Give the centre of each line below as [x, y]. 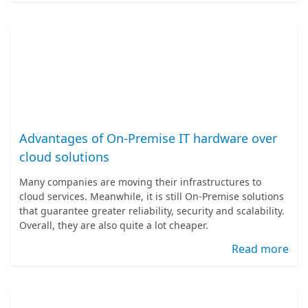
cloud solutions [64, 157]
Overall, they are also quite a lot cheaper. [114, 225]
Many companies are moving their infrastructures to [140, 182]
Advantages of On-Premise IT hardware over [148, 138]
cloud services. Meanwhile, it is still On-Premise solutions [152, 196]
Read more [260, 249]
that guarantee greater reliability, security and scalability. [152, 211]
